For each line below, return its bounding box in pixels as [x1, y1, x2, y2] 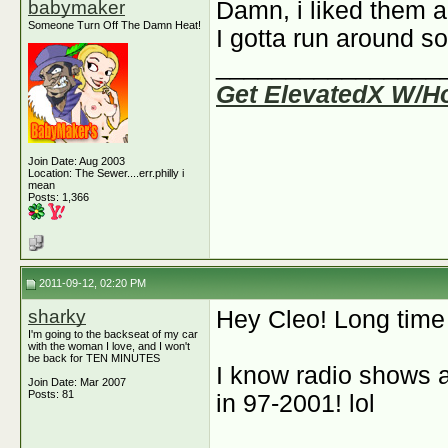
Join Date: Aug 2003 [28, 155, 125, 167]
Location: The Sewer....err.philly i [28, 167, 184, 179]
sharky [28, 306, 86, 327]
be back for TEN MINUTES [28, 352, 160, 364]
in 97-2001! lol [216, 390, 375, 417]
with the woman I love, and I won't [28, 340, 190, 352]
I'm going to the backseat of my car [28, 328, 198, 340]
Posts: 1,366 [28, 191, 89, 203]
